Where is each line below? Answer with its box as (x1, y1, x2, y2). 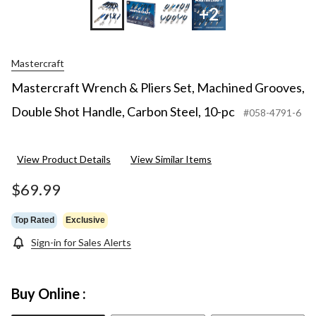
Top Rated (14, 214, 54, 225)
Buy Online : (11, 285, 86, 303)
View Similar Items (130, 153, 212, 166)
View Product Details (17, 153, 111, 166)
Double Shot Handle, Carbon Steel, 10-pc (11, 104, 235, 120)
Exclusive (66, 214, 105, 225)
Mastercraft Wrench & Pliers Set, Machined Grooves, (11, 80, 305, 96)
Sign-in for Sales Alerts (31, 236, 131, 249)
